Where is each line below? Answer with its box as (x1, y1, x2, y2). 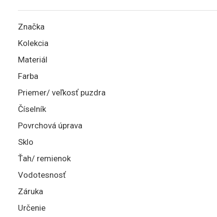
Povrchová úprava (18, 121, 82, 130)
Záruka (18, 186, 43, 196)
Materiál (18, 55, 47, 64)
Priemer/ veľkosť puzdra (18, 88, 106, 97)
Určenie (18, 203, 46, 213)
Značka (18, 22, 45, 31)
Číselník (18, 104, 46, 114)
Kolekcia (18, 38, 48, 48)
